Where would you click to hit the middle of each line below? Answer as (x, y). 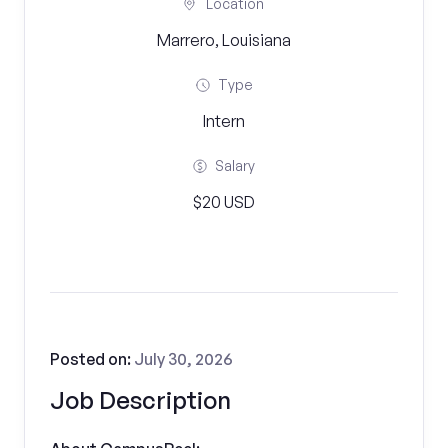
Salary (235, 165)
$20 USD (224, 202)
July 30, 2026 (183, 359)
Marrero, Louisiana (224, 40)
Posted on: (92, 359)
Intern (224, 121)
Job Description (140, 400)
